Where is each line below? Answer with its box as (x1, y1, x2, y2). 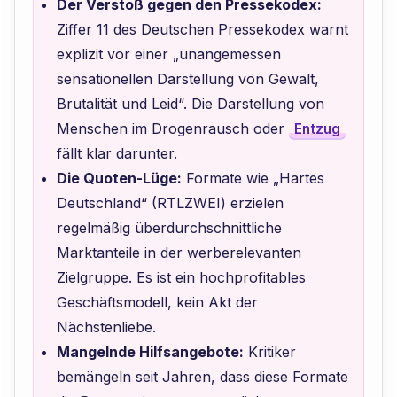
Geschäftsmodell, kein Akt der (56, 293, 258, 311)
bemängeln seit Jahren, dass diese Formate (56, 368, 348, 385)
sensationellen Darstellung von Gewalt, (56, 70, 319, 88)
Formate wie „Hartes (181, 169, 324, 187)
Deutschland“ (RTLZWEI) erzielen (56, 194, 284, 212)
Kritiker (243, 343, 296, 361)
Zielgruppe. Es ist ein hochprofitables (56, 269, 306, 286)
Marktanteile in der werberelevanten (56, 244, 301, 261)
